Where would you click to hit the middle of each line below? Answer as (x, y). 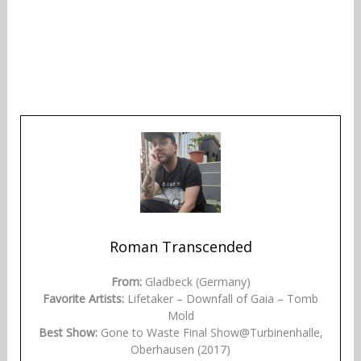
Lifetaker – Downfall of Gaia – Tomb (221, 298)
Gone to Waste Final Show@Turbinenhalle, (210, 332)
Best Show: (68, 332)
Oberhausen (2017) (180, 349)
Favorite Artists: (83, 298)
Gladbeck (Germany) (196, 281)
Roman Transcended (180, 246)
